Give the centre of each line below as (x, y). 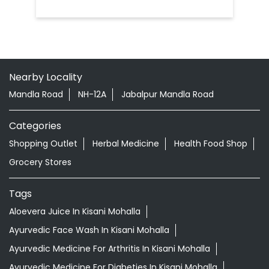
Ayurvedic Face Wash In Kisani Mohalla (89, 230)
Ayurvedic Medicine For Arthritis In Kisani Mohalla (110, 248)
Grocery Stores (40, 162)
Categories (35, 125)
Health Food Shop (211, 143)
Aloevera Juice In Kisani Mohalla (75, 211)
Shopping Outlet (43, 143)
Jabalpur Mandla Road (168, 95)
